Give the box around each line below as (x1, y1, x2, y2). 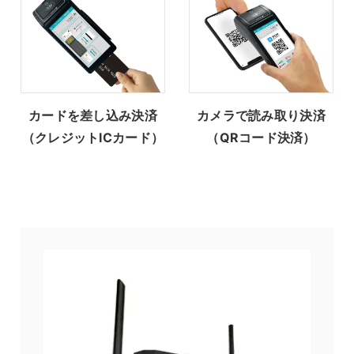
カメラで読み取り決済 (197, 107, 326, 124)
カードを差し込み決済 (28, 107, 157, 124)
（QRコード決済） (206, 130, 316, 146)
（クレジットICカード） (21, 130, 164, 146)
